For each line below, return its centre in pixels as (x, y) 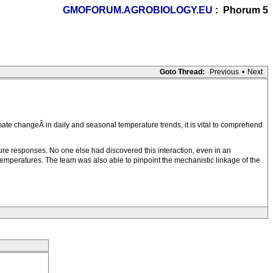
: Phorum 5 (240, 10)
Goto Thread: (182, 72)
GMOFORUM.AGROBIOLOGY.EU (138, 10)
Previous (224, 72)
